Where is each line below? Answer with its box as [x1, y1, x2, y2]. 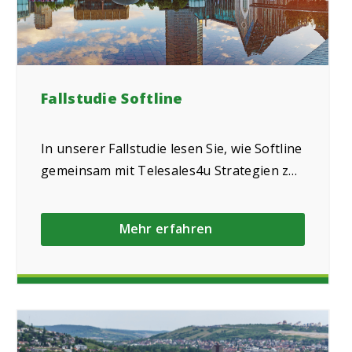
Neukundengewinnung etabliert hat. [41, 184, 264, 202]
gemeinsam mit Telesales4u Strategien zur [41, 162, 302, 180]
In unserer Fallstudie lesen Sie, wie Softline [41, 140, 302, 158]
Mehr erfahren [119, 219, 213, 237]
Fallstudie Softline [41, 87, 183, 108]
